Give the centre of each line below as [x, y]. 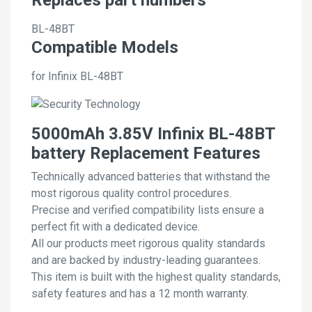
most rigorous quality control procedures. [131, 194]
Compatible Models [105, 47]
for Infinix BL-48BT [77, 76]
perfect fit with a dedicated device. [116, 227]
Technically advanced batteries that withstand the [151, 177]
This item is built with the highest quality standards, [156, 277]
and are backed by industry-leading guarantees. [146, 260]
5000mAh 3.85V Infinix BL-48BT [153, 134]
